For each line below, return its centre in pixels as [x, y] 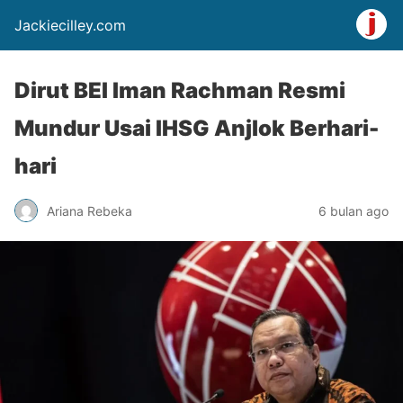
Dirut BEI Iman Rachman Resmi [180, 90]
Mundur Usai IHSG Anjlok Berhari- [197, 128]
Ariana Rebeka [90, 210]
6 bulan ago [354, 210]
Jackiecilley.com [70, 25]
